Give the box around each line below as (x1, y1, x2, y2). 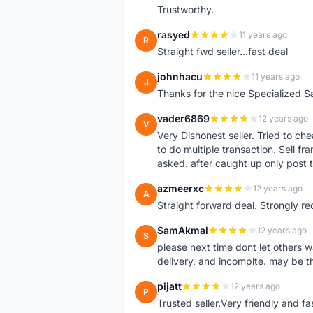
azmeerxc (157, 182, 204, 194)
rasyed (157, 29, 190, 41)
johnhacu (157, 71, 203, 82)
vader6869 (157, 112, 210, 124)
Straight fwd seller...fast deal (157, 45, 288, 57)
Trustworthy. (157, 3, 214, 15)
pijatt (157, 280, 182, 292)
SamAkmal (157, 224, 208, 236)
